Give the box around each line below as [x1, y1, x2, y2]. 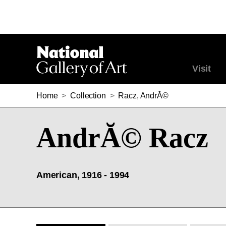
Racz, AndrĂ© [118, 91, 168, 100]
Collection [70, 91, 106, 100]
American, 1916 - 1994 [36, 170, 130, 180]
